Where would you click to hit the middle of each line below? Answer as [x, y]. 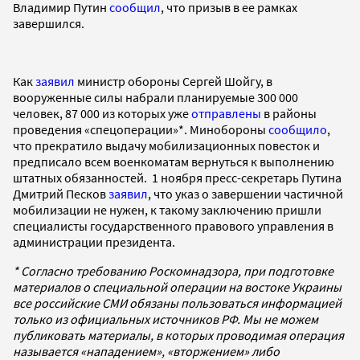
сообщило [298, 129]
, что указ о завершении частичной [245, 193]
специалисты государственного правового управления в [173, 225]
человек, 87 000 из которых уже [102, 113]
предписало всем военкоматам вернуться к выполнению [174, 161]
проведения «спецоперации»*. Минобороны [141, 129]
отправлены [226, 113]
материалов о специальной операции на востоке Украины [177, 286]
